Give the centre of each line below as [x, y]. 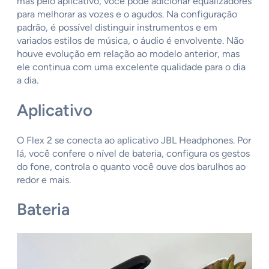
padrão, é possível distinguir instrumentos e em [117, 28]
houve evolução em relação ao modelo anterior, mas [128, 54]
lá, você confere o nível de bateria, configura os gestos [133, 153]
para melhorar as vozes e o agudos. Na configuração [127, 14]
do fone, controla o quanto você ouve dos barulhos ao [131, 166]
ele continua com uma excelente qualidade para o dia [131, 67]
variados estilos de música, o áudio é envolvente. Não [130, 41]
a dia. [29, 80]
